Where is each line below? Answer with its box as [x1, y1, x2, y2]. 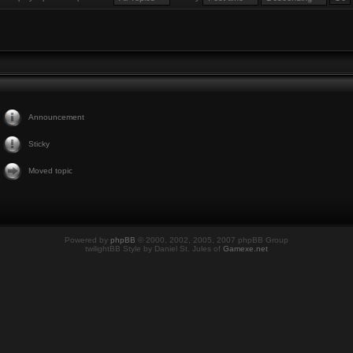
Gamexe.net [223, 244, 268, 253]
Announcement [28, 113, 84, 121]
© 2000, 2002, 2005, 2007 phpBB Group [136, 236, 288, 244]
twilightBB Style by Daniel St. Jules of [85, 244, 223, 253]
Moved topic [28, 166, 72, 175]
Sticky [28, 139, 50, 148]
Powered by [65, 236, 110, 244]
